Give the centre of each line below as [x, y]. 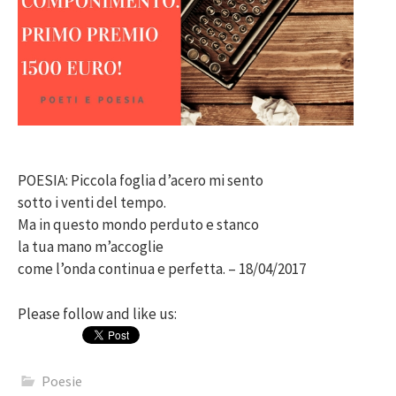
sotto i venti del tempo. [92, 203]
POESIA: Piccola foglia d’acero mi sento [141, 181]
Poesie [62, 381]
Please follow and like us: [97, 313]
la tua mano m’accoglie [91, 247]
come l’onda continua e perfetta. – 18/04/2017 [162, 269]
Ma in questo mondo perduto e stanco [138, 225]
